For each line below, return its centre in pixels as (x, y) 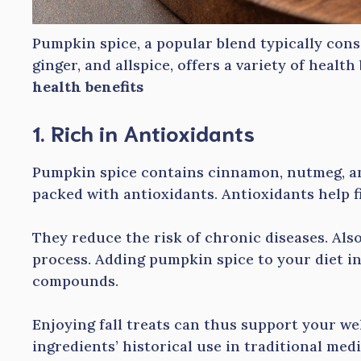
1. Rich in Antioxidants (143, 132)
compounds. (75, 281)
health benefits (88, 87)
